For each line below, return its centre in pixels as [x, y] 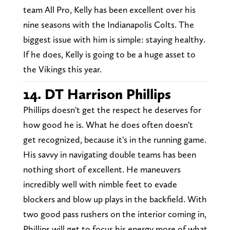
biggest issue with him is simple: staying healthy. [114, 40]
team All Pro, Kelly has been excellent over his [109, 10]
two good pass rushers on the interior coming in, [114, 214]
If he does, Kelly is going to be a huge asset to [109, 54]
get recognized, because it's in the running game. [114, 140]
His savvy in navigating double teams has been [109, 155]
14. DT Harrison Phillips [97, 94]
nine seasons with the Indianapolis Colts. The [108, 25]
